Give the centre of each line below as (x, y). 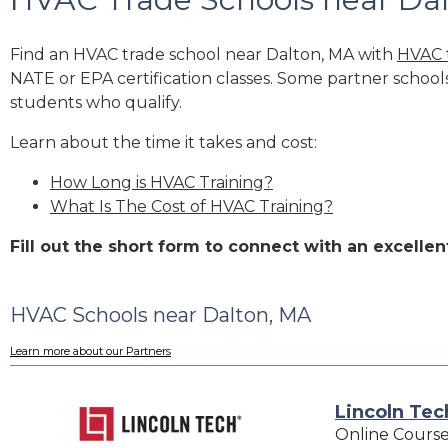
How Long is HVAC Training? (161, 182)
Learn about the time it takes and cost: (163, 142)
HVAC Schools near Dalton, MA (160, 314)
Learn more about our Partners (90, 351)
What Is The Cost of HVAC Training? (191, 206)
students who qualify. (96, 102)
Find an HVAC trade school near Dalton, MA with (203, 54)
